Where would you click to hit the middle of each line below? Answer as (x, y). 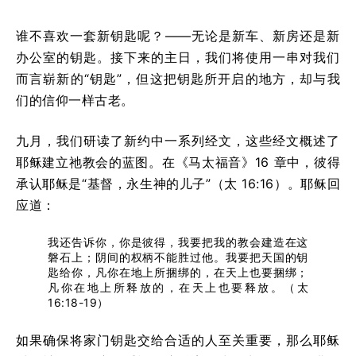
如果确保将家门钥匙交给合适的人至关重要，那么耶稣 (178, 340)
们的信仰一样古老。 (75, 100)
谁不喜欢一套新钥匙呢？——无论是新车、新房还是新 (178, 35)
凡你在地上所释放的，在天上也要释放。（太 (178, 287)
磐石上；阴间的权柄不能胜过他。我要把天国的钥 (178, 257)
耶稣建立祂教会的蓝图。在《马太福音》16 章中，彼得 (178, 162)
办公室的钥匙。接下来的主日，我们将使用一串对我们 (178, 57)
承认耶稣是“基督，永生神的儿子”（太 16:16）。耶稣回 (178, 183)
